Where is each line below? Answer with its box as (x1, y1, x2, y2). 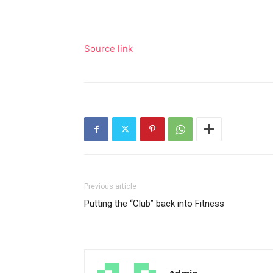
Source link (84, 43, 133, 54)
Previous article (84, 182, 136, 191)
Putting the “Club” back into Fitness (84, 198, 224, 209)
